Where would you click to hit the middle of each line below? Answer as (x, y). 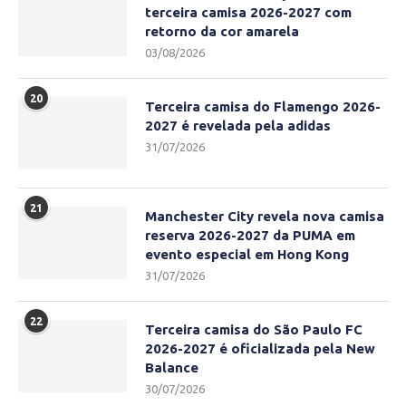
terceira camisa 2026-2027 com (248, 13)
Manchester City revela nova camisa (265, 217)
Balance (172, 368)
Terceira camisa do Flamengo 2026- (263, 107)
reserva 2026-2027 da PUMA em (250, 236)
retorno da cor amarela (222, 32)
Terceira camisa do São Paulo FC (254, 330)
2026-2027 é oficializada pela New (260, 349)
